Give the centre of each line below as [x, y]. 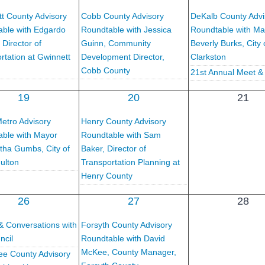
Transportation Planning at [130, 162]
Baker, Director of [113, 148]
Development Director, [122, 56]
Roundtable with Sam [121, 135]
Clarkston [208, 56]
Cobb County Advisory [122, 16]
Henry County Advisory [123, 121]
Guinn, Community [116, 43]
